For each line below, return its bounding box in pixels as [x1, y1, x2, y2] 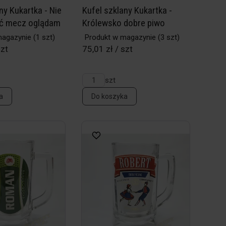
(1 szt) [31, 33, 55, 42]
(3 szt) [156, 33, 180, 42]
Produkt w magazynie [85, 33, 156, 42]
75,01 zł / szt [82, 44, 133, 54]
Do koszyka [91, 92, 128, 100]
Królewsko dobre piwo [82, 17, 165, 29]
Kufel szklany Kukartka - [82, 5, 173, 16]
